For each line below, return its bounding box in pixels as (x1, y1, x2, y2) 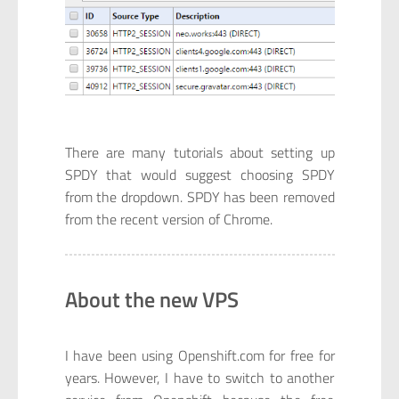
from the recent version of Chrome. (64, 208, 273, 230)
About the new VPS (64, 283, 239, 316)
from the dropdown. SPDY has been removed (64, 186, 335, 208)
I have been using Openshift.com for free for (64, 344, 335, 366)
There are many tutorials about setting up (64, 142, 335, 163)
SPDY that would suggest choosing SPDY (64, 164, 335, 185)
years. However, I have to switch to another (64, 366, 335, 388)
